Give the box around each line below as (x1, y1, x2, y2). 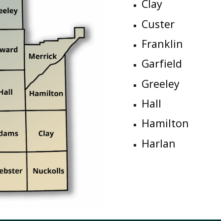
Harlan (141, 136, 176, 150)
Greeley (141, 76, 180, 91)
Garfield (141, 56, 182, 71)
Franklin (141, 36, 183, 51)
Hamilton (141, 116, 189, 131)
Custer (141, 16, 175, 31)
